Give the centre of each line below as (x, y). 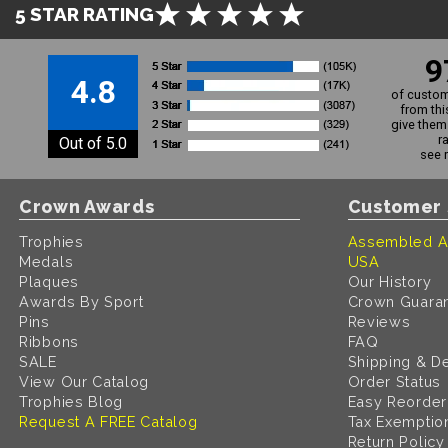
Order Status (394, 382)
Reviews (379, 322)
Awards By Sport (81, 302)
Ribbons (49, 342)
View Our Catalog (84, 382)
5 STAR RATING (84, 13)
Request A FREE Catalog (108, 422)
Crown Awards (87, 206)
